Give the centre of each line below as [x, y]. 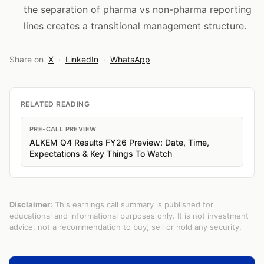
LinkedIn [82, 59]
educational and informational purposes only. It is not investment [129, 216]
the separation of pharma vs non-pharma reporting [138, 9]
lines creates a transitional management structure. [135, 26]
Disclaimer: [31, 204]
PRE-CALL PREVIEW [63, 129]
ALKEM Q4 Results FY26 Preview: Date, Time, [119, 142]
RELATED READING [55, 104]
